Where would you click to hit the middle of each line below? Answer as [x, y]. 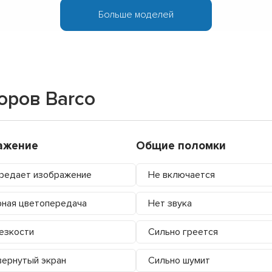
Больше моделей [136, 14]
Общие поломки [181, 146]
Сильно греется [183, 232]
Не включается [182, 175]
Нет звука [170, 203]
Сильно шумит [179, 260]
